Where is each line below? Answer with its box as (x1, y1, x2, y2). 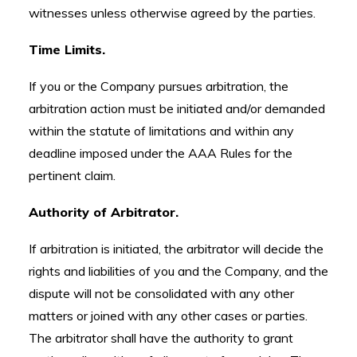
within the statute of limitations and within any (29, 123, 294, 139)
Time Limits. (29, 41, 105, 57)
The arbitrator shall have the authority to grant (29, 330, 293, 346)
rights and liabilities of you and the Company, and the (29, 263, 328, 279)
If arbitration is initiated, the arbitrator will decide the (29, 241, 324, 257)
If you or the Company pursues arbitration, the (29, 78, 288, 94)
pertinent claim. (29, 167, 116, 183)
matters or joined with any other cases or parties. (29, 308, 311, 324)
